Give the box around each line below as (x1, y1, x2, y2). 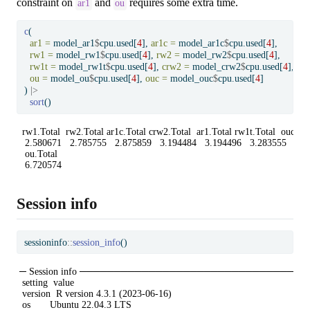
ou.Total (19, 148, 60, 159)
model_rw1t (55, 62, 106, 73)
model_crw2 (189, 62, 241, 73)
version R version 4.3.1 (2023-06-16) (19, 289, 172, 300)
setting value (19, 277, 74, 289)
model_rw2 (179, 50, 227, 61)
